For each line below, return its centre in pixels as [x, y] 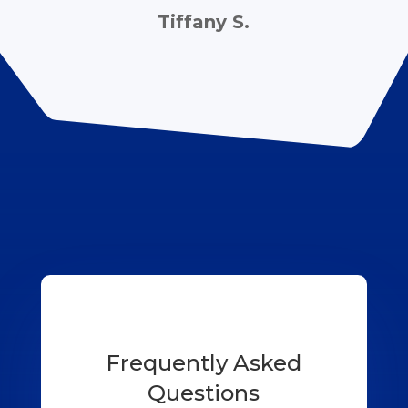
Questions [204, 393]
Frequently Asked [204, 362]
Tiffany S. [204, 21]
